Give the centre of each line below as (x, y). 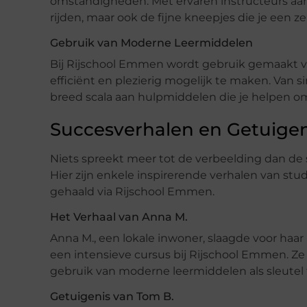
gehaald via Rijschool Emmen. (132, 191)
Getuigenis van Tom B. (112, 296)
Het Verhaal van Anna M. (119, 217)
